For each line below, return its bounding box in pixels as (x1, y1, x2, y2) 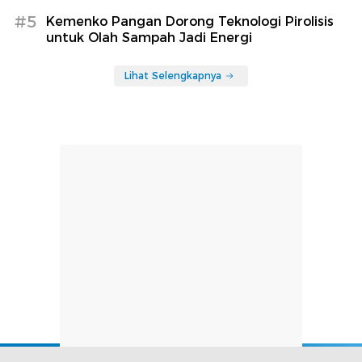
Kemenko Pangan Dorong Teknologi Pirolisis (46, 13, 334, 29)
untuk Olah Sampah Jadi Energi (46, 29, 252, 45)
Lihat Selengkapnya (124, 69, 221, 82)
